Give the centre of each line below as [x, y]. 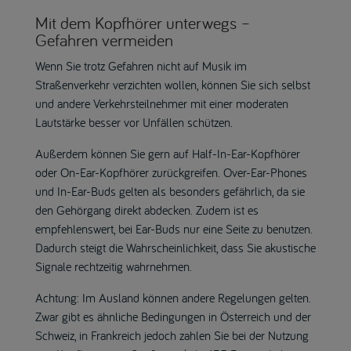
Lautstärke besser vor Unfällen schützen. [134, 122]
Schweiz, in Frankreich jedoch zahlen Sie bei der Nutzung [172, 335]
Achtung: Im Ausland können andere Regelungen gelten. [173, 297]
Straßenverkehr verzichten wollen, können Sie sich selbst [172, 84]
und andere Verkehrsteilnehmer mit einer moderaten [161, 103]
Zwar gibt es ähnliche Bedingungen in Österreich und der [173, 316]
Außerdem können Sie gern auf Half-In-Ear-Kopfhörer [167, 153]
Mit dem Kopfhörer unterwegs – [143, 22]
